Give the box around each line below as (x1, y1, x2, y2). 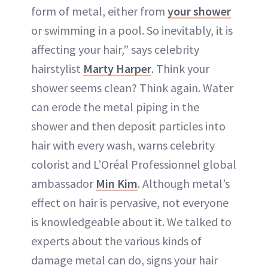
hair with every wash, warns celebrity (31, 138, 215, 153)
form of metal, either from (31, 4, 167, 19)
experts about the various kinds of (31, 233, 202, 249)
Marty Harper (83, 61, 151, 77)
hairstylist (31, 61, 83, 77)
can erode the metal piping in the (31, 99, 199, 115)
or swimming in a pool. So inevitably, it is (31, 23, 233, 38)
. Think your (151, 61, 209, 77)
